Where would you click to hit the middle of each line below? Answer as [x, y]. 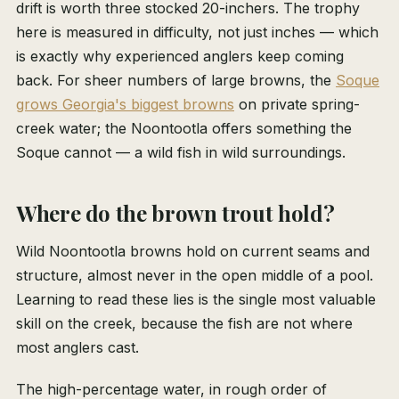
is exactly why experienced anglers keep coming [180, 57]
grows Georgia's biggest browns [125, 105]
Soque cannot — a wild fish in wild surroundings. [181, 153]
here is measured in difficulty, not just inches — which [197, 33]
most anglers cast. [77, 348]
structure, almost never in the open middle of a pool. [195, 276]
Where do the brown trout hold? [175, 213]
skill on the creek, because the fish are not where [184, 324]
